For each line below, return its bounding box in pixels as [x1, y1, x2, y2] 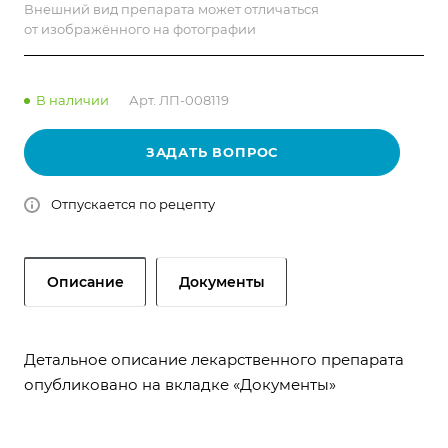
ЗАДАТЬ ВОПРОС [145, 144, 279, 160]
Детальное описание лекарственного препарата [24, 350, 404, 369]
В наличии [36, 92, 109, 108]
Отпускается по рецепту [51, 196, 215, 212]
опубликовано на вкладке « [24, 375, 240, 394]
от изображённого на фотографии [24, 21, 256, 37]
